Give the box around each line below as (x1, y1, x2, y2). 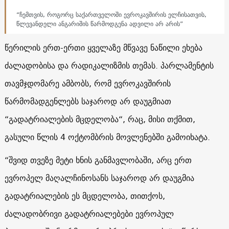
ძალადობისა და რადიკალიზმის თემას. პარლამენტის (4, 58, 214, 73)
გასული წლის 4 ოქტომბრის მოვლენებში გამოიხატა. (4, 129, 210, 144)
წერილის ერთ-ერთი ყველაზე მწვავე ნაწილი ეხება (4, 40, 202, 55)
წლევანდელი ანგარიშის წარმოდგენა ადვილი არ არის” (16, 18, 183, 29)
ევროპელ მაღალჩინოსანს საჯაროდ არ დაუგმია (4, 170, 194, 185)
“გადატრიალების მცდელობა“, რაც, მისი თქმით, (4, 111, 195, 126)
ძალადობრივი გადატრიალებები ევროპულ (4, 206, 174, 221)
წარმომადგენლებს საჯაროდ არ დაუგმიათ (4, 94, 171, 108)
